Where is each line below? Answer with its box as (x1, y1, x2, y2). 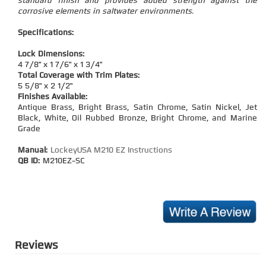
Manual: (18, 147, 50, 154)
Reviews (15, 240, 58, 252)
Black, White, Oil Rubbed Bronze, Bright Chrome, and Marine (18, 115, 257, 122)
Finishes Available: (18, 93, 88, 101)
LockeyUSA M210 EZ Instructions (50, 147, 172, 154)
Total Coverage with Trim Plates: (18, 72, 140, 80)
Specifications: (18, 29, 74, 37)
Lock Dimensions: (18, 50, 85, 58)
